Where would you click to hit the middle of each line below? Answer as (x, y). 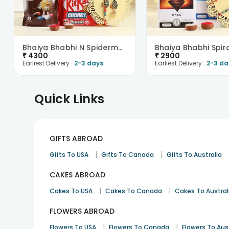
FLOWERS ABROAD (82, 211)
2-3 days (88, 63)
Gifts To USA (69, 155)
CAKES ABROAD (78, 175)
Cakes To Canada (134, 191)
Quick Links (70, 99)
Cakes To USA (71, 191)
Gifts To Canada (128, 155)
